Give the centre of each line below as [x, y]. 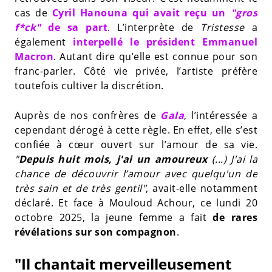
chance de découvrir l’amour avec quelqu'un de [136, 173]
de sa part [78, 27]
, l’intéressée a [221, 115]
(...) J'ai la [232, 159]
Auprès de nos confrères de [88, 115]
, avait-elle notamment [202, 188]
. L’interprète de [154, 27]
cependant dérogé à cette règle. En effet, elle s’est [136, 130]
